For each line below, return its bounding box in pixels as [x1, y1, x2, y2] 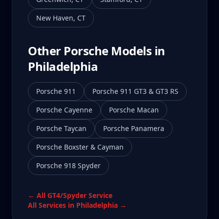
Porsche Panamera [103, 124, 164, 133]
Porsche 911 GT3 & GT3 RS [92, 87, 178, 96]
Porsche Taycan [36, 124, 87, 133]
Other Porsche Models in [28, 43, 165, 59]
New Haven [36, 13, 73, 22]
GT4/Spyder [47, 191, 87, 200]
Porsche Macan [109, 105, 159, 114]
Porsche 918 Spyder [36, 161, 101, 170]
